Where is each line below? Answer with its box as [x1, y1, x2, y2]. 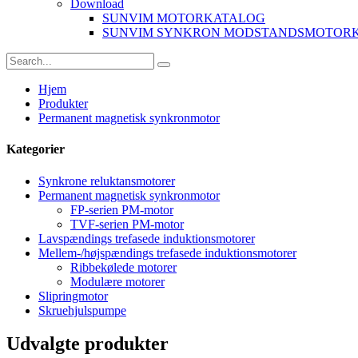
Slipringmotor [38, 288, 108, 303]
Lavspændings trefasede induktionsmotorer [38, 231, 255, 245]
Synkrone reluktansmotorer [38, 173, 175, 188]
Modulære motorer [70, 274, 165, 288]
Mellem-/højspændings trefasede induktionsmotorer [38, 245, 296, 260]
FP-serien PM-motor [70, 202, 173, 217]
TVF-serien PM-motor [70, 217, 184, 231]
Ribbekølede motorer [70, 260, 177, 274]
